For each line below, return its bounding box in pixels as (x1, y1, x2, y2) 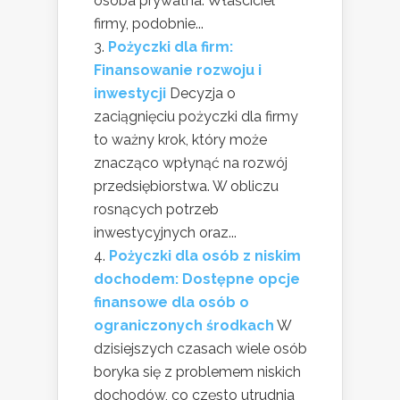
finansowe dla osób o (94, 293, 249, 311)
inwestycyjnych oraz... (94, 223, 237, 241)
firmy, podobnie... (94, 14, 204, 32)
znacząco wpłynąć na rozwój (94, 154, 287, 171)
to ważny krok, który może (94, 130, 267, 148)
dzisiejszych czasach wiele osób (94, 339, 307, 357)
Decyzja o (170, 84, 236, 102)
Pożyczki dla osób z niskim (109, 246, 301, 264)
